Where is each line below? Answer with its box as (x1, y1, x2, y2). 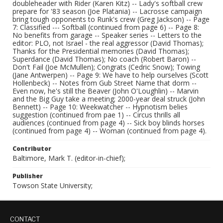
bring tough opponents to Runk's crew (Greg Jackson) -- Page (12, 14, 210, 24)
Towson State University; (12, 181, 93, 190)
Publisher (12, 172, 43, 180)
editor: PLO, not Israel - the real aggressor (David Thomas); (12, 38, 204, 48)
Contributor (12, 144, 51, 153)
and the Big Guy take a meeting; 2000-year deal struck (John (12, 94, 205, 104)
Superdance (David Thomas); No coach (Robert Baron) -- (12, 54, 196, 64)
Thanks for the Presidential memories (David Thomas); (12, 46, 189, 56)
